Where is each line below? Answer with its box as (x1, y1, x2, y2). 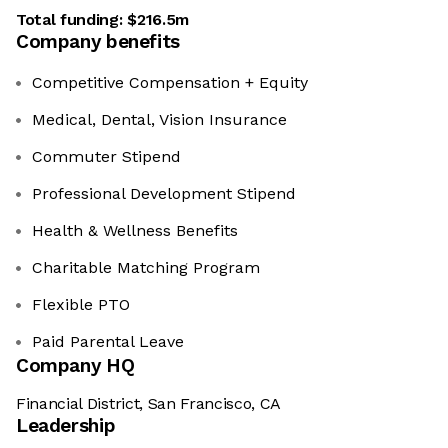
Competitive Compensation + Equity (32, 73, 308, 93)
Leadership (16, 414, 116, 438)
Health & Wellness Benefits (32, 221, 238, 241)
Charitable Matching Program (32, 258, 260, 278)
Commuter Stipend (32, 147, 181, 167)
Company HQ (16, 354, 135, 378)
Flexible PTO (32, 295, 130, 315)
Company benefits (16, 30, 180, 54)
